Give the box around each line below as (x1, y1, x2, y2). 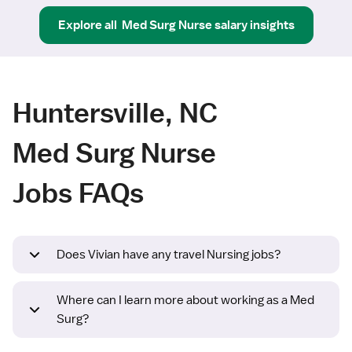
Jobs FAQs (13, 175, 144, 210)
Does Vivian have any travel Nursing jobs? (57, 247, 281, 263)
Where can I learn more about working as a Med (57, 292, 314, 309)
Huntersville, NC (13, 95, 218, 130)
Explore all (57, 16, 117, 33)
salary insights (214, 16, 295, 33)
